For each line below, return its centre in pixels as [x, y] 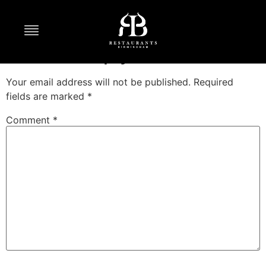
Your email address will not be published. [98, 82]
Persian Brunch [98, 19]
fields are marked [47, 96]
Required [213, 82]
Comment [29, 120]
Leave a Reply [68, 54]
